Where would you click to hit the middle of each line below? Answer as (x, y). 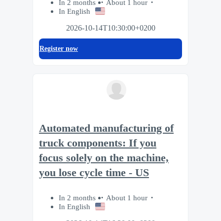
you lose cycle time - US (94, 172)
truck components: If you (98, 143)
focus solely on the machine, (104, 158)
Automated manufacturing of (106, 128)
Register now (59, 49)
